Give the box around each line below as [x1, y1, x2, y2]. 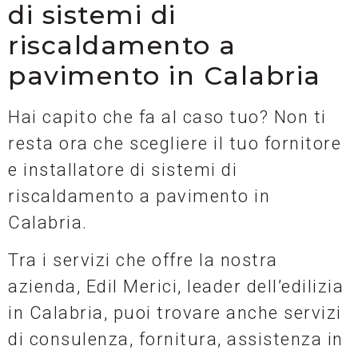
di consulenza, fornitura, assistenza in [8, 329, 344, 350]
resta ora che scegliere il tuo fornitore [8, 133, 341, 154]
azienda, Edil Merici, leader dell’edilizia [8, 276, 344, 297]
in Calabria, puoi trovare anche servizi [8, 303, 342, 324]
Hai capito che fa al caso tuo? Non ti [8, 107, 327, 128]
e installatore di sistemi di [8, 160, 237, 181]
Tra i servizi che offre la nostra [8, 250, 278, 271]
